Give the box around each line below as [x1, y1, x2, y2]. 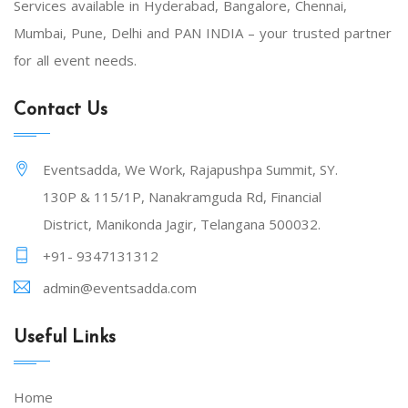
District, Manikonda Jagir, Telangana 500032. [43, 215, 321, 234]
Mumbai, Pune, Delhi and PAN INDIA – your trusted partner [14, 24, 392, 43]
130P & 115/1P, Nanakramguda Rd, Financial [43, 188, 321, 207]
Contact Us [14, 101, 107, 120]
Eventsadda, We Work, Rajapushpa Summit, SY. [43, 160, 338, 179]
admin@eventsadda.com [43, 279, 197, 298]
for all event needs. [14, 51, 137, 70]
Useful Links [14, 329, 116, 348]
